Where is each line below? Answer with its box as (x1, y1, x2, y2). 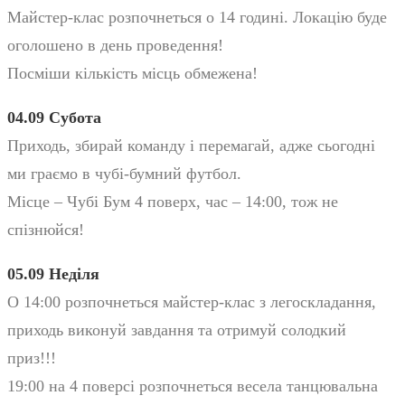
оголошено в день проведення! (7, 35, 223, 54)
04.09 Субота (7, 108, 101, 127)
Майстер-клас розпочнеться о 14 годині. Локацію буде (7, 7, 387, 26)
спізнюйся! (7, 220, 84, 239)
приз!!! (7, 348, 56, 367)
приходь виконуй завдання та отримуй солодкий (7, 320, 346, 339)
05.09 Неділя (7, 264, 99, 283)
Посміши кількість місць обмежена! (7, 63, 258, 82)
